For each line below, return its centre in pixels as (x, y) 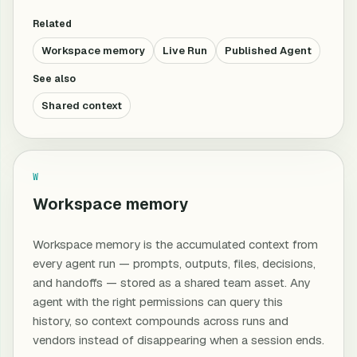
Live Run (185, 51)
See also (54, 79)
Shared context (82, 106)
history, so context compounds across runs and (161, 321)
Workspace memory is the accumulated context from (175, 244)
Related (52, 24)
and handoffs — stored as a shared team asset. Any (171, 282)
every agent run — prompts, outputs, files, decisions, (174, 263)
